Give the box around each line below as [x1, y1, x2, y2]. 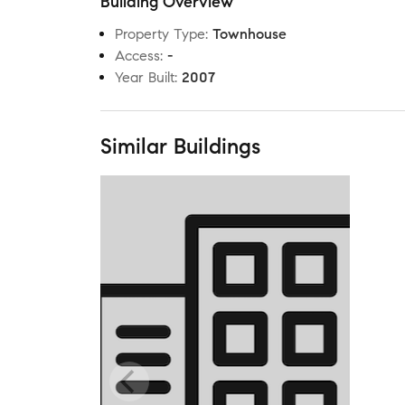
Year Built [115, 69, 174, 86]
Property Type [115, 25, 205, 42]
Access [115, 47, 160, 64]
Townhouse [212, 25, 287, 42]
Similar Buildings [100, 133, 260, 160]
